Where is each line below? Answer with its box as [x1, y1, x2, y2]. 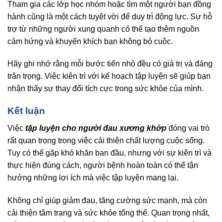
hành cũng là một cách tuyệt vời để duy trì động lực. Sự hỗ [7, 12, 212, 21]
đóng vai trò [166, 123, 210, 132]
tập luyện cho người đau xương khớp [25, 123, 166, 132]
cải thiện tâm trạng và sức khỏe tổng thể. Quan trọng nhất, [7, 208, 210, 217]
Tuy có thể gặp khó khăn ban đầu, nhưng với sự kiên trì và [7, 148, 212, 157]
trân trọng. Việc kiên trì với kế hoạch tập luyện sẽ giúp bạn [7, 72, 211, 81]
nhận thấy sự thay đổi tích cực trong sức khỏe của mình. [7, 84, 204, 93]
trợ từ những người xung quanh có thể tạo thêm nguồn [7, 24, 199, 33]
